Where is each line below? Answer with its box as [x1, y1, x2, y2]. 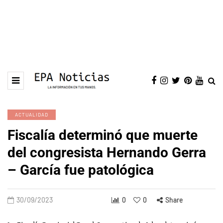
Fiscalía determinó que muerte [7, 127, 198, 143]
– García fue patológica [7, 162, 154, 178]
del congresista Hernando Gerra [7, 144, 206, 161]
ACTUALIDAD [15, 111, 48, 117]
